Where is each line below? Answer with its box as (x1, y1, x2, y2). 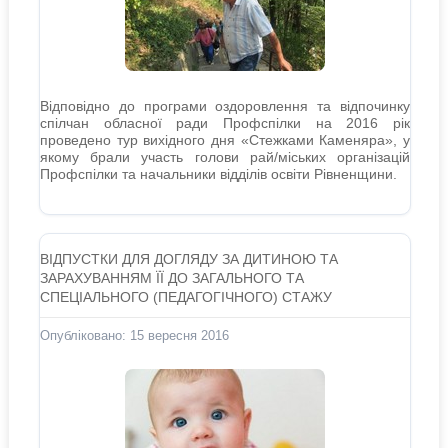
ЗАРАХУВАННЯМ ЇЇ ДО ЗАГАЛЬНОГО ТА (39, 270, 304, 286)
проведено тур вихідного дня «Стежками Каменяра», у (39, 132, 411, 148)
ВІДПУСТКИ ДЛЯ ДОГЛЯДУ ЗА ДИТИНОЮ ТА (39, 251, 338, 267)
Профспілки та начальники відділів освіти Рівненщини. (39, 166, 397, 182)
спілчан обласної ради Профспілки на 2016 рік (39, 115, 411, 131)
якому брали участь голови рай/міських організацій (39, 149, 411, 165)
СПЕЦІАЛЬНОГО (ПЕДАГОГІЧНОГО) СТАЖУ (39, 289, 332, 305)
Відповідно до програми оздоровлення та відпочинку (39, 98, 411, 114)
